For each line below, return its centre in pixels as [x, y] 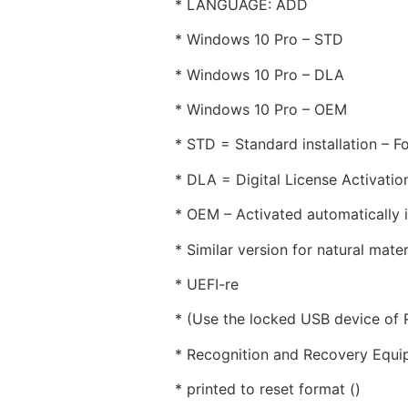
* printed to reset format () [268, 389]
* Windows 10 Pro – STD [259, 40]
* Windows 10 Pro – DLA [260, 74]
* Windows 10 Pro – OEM [261, 109]
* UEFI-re [207, 284]
